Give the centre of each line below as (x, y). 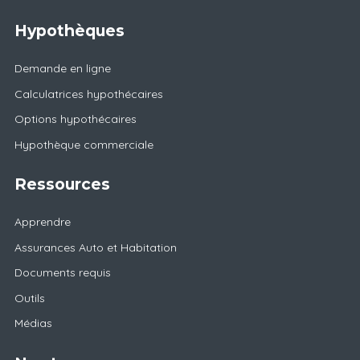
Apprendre (42, 222)
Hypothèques (69, 31)
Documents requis (62, 273)
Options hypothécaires (75, 119)
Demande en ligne (62, 69)
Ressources (62, 184)
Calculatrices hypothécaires (88, 94)
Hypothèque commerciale (84, 144)
